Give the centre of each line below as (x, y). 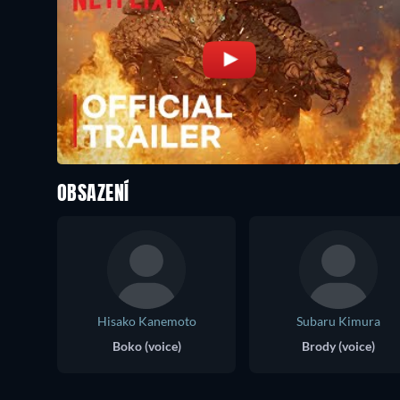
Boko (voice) (146, 346)
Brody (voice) (338, 346)
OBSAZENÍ (93, 195)
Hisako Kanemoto (146, 321)
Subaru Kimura (338, 321)
